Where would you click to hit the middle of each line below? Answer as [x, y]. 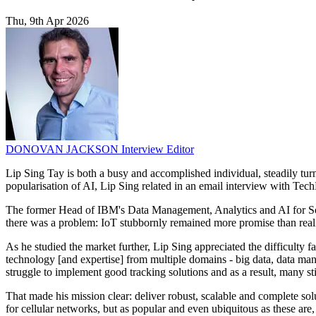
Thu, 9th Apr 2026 [47, 20]
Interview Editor [158, 149]
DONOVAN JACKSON [63, 149]
